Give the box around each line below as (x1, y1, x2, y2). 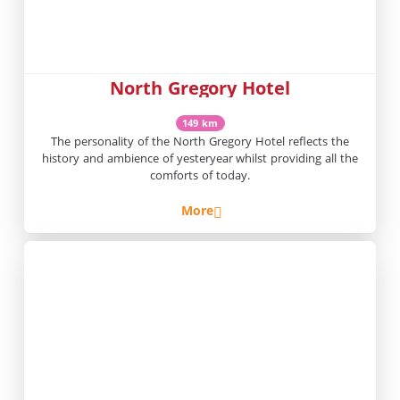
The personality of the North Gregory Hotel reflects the (51, 132, 349, 149)
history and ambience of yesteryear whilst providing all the (41, 149, 359, 166)
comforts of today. (150, 166, 250, 183)
